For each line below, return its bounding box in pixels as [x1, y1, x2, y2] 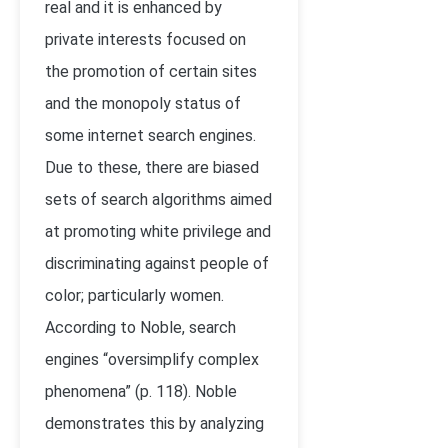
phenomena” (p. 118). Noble [45, 382, 237, 401]
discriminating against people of [45, 254, 269, 273]
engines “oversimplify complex [45, 350, 259, 369]
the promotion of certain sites [45, 62, 257, 81]
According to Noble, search [45, 318, 236, 337]
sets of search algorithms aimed [45, 190, 272, 209]
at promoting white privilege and [45, 222, 271, 241]
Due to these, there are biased [45, 158, 259, 177]
